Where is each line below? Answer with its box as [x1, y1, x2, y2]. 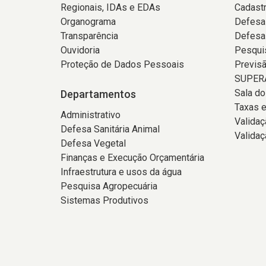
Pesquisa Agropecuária [61, 180, 157, 192]
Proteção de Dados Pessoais [61, 59, 184, 70]
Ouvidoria [61, 45, 100, 56]
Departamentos [61, 88, 136, 100]
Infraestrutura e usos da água [61, 166, 182, 178]
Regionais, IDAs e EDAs [61, 2, 160, 13]
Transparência [61, 30, 118, 42]
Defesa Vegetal [61, 138, 126, 149]
